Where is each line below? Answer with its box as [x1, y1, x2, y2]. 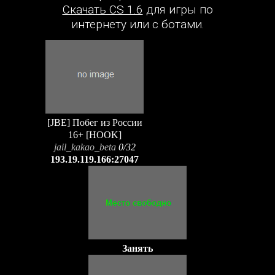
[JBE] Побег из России [47, 117, 142, 128]
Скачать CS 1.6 [62, 2, 143, 17]
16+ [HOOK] [68, 130, 122, 140]
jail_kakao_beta [53, 142, 116, 152]
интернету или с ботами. [71, 17, 204, 32]
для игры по [142, 2, 213, 17]
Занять [122, 243, 153, 254]
